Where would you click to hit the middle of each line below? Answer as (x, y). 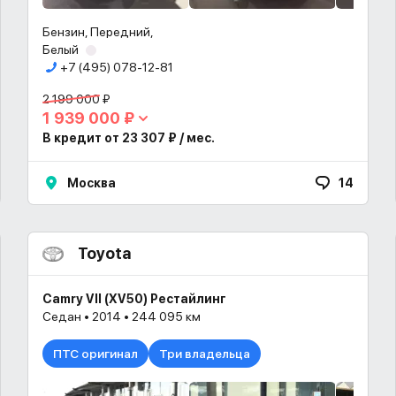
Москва (91, 183)
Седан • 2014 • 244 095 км (122, 316)
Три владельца (205, 354)
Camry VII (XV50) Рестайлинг (134, 299)
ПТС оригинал (95, 354)
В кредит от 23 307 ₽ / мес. (129, 138)
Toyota (104, 253)
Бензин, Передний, (98, 32)
